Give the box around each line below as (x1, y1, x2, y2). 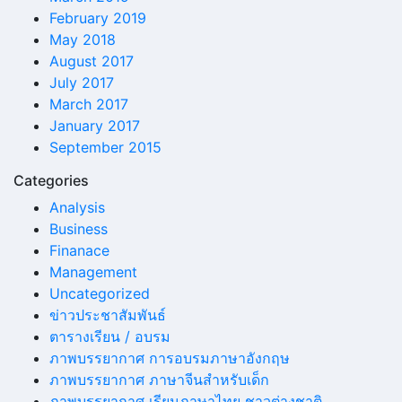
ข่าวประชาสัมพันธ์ (49, 306, 166, 325)
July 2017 (49, 74, 114, 92)
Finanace (49, 241, 109, 260)
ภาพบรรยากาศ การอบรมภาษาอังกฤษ (49, 349, 290, 368)
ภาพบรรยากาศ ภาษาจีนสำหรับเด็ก (49, 371, 269, 389)
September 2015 (49, 138, 162, 157)
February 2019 (49, 9, 146, 28)
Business (49, 220, 108, 239)
